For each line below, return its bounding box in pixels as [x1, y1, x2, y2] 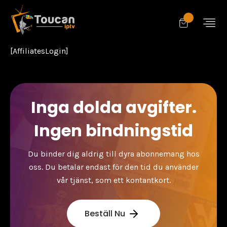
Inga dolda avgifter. [30, 96, 197, 119]
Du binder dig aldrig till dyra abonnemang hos [27, 149, 200, 159]
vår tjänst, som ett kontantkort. [56, 175, 171, 185]
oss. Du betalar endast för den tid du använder [28, 162, 199, 172]
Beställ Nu [85, 208, 125, 219]
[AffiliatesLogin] [10, 46, 68, 56]
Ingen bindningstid [34, 119, 193, 142]
